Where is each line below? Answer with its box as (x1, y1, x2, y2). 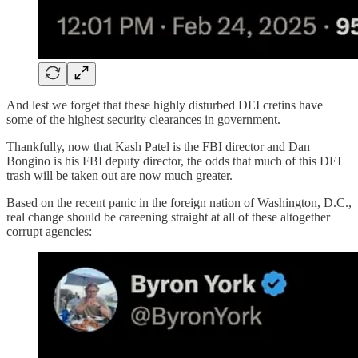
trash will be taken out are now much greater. (6, 169, 233, 183)
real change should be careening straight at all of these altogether (6, 210, 330, 225)
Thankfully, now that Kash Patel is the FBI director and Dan (6, 140, 310, 154)
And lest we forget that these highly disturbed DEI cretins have (6, 98, 323, 113)
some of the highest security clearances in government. (6, 113, 280, 127)
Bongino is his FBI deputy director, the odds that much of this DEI (6, 154, 341, 169)
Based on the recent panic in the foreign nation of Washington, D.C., (6, 196, 352, 210)
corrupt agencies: (6, 225, 92, 239)
